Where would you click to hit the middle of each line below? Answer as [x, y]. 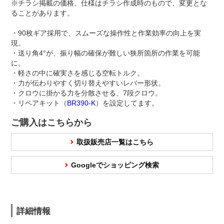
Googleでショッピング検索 [115, 165]
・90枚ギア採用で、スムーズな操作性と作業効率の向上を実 [106, 33]
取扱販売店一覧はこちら [115, 142]
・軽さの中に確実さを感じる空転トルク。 [77, 73]
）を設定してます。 [127, 103]
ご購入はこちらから [51, 123]
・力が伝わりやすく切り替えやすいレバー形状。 [88, 83]
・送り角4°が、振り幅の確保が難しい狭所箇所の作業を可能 [105, 53]
